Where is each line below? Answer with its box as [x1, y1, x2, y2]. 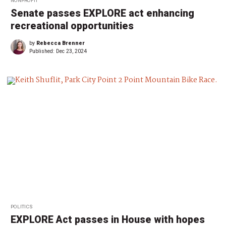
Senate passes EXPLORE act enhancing [11, 7, 194, 19]
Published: [29, 47, 56, 54]
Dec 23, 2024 [56, 47, 87, 54]
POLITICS [11, 203, 33, 209]
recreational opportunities [11, 20, 134, 32]
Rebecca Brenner [36, 39, 85, 46]
